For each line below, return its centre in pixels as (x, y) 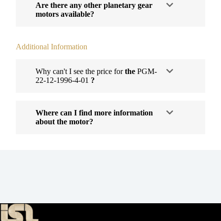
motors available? (65, 14)
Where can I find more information (94, 112)
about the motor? (64, 121)
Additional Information (52, 46)
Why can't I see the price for (80, 71)
